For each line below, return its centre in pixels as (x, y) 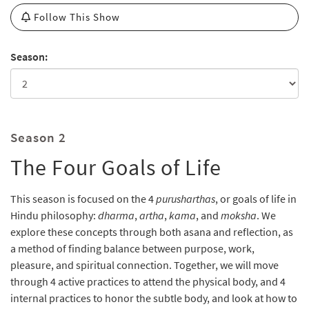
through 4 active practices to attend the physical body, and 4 (148, 281)
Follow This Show (77, 17)
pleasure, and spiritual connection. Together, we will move (144, 265)
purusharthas (186, 199)
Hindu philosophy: (54, 215)
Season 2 (38, 137)
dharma (116, 215)
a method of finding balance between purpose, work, (132, 248)
